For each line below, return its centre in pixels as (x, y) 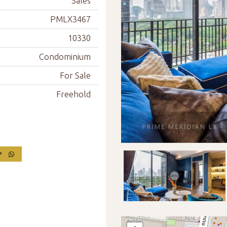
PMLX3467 (70, 19)
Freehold (73, 94)
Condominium (65, 57)
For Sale (75, 75)
